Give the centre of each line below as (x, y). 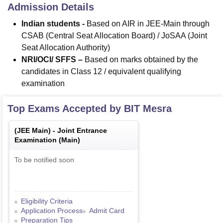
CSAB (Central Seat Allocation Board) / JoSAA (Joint (114, 36)
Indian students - (53, 24)
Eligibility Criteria (47, 201)
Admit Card (107, 211)
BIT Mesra (148, 109)
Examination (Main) (47, 140)
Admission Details (51, 7)
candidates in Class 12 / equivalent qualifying (101, 72)
